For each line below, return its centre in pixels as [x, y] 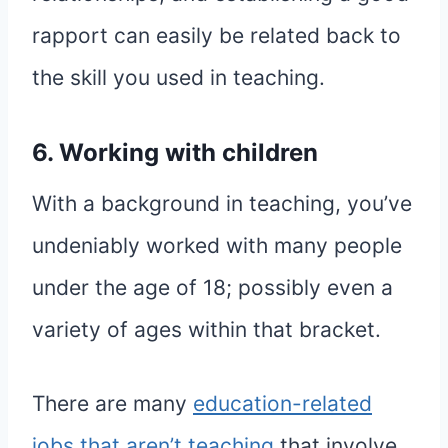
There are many [112, 404]
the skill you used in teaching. [178, 78]
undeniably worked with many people [217, 246]
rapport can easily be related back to [216, 36]
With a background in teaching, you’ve [222, 204]
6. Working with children [175, 153]
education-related [282, 404]
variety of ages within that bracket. [206, 330]
